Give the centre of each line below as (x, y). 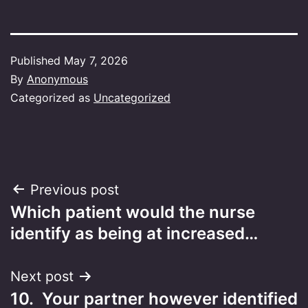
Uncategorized (132, 97)
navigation (70, 224)
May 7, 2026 (96, 60)
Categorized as (52, 97)
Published (37, 60)
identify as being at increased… (134, 233)
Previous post (75, 189)
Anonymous (57, 79)
